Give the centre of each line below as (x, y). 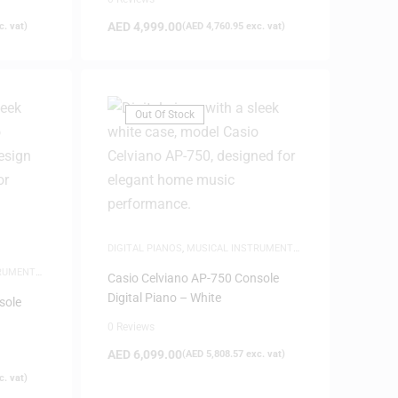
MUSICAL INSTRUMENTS (243, 248)
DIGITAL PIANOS (144, 248)
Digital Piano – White (164, 298)
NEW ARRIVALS (142, 261)
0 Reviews (131, 327)
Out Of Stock (164, 115)
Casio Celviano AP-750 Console (193, 278)
